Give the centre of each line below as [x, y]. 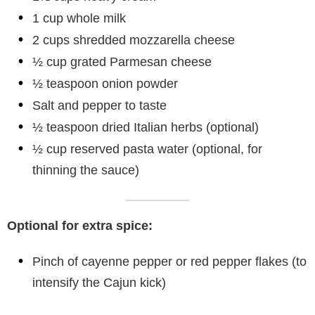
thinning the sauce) [86, 171]
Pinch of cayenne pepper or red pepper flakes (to [169, 262]
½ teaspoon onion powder [105, 84]
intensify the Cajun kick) [99, 283]
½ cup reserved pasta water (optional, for [147, 149]
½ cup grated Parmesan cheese [122, 62]
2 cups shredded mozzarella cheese [134, 40]
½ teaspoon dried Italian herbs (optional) [146, 128]
